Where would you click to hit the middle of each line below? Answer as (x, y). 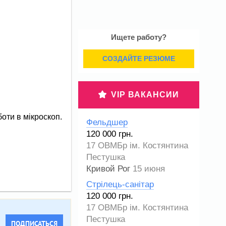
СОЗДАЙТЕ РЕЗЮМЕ (139, 59)
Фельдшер (107, 122)
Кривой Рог (108, 169)
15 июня (149, 169)
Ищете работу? (139, 37)
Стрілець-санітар (120, 185)
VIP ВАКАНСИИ (145, 95)
